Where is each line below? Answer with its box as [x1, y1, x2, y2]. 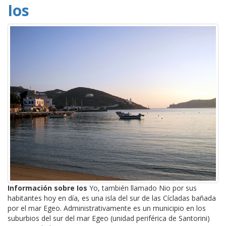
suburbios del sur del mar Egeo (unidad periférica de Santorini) [8, 213, 210, 223]
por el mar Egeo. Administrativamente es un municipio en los [8, 203, 206, 213]
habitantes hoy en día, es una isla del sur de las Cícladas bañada [8, 193, 216, 203]
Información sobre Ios [8, 183, 87, 193]
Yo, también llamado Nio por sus [87, 183, 197, 193]
